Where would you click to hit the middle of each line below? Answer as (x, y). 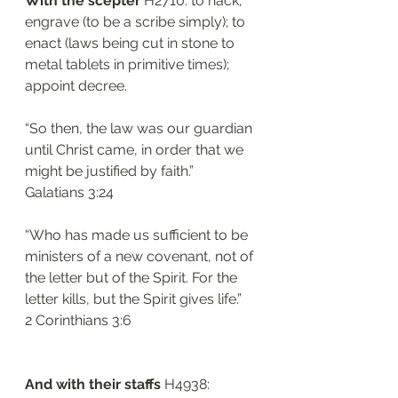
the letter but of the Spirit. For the (133, 278)
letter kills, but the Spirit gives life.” (133, 299)
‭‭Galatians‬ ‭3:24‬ (69, 192)
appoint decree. (78, 86)
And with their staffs (95, 384)
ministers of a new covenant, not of (141, 256)
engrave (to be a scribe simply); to (137, 22)
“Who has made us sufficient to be (138, 235)
